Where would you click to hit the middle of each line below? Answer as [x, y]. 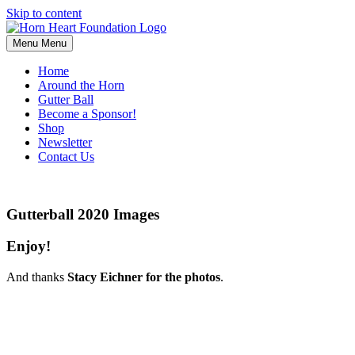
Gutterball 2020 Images [83, 214]
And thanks [37, 277]
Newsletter [65, 142]
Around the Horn [81, 85]
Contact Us [66, 157]
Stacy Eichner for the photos [144, 277]
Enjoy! [29, 246]
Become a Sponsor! [87, 114]
